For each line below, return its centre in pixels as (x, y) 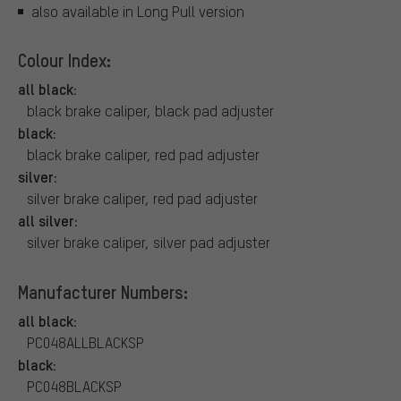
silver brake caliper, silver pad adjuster (149, 243)
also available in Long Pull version (138, 12)
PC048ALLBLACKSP (85, 343)
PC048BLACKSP (74, 387)
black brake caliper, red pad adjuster (143, 155)
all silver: (48, 221)
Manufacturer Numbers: (103, 292)
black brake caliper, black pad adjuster (150, 111)
